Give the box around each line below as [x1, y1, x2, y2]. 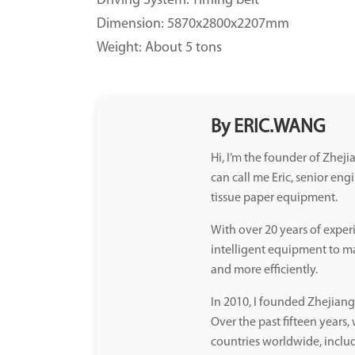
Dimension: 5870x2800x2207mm [97, 17, 289, 32]
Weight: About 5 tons [97, 40, 222, 55]
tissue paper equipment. [211, 192, 338, 204]
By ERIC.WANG [211, 118, 326, 137]
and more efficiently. [211, 264, 318, 277]
